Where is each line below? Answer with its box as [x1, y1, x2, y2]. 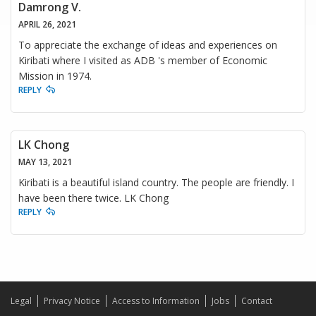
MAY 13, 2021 [18, 156, 72, 169]
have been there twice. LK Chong [18, 191, 169, 205]
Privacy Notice [44, 295, 100, 308]
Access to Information [112, 295, 200, 308]
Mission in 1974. [18, 69, 92, 83]
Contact [241, 295, 272, 308]
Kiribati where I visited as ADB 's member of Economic [18, 54, 267, 68]
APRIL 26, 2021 [18, 18, 76, 31]
